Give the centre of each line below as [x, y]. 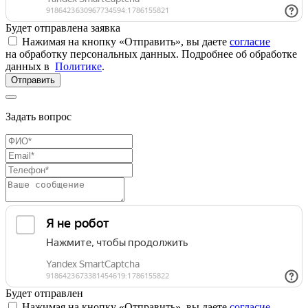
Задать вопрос [38, 117]
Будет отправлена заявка [63, 28]
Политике [78, 67]
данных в [30, 67]
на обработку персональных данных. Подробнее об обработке [151, 54]
